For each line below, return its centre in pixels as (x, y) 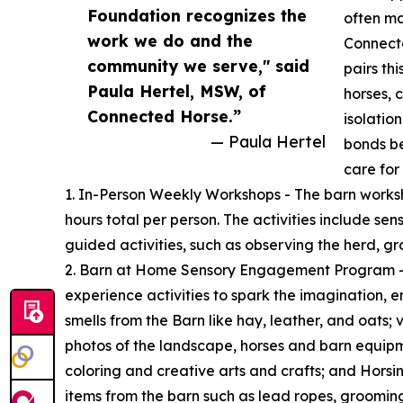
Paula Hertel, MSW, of (177, 90)
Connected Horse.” (164, 116)
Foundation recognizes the (197, 15)
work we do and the (170, 40)
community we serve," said (198, 65)
